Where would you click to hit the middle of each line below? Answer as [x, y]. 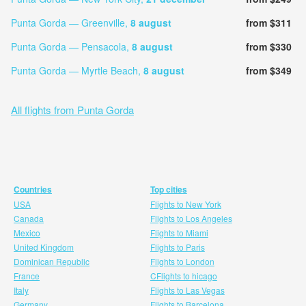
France [27, 275]
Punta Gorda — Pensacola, [71, 46]
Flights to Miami [179, 232]
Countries [33, 189]
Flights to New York [185, 204]
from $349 [268, 70]
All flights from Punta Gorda [72, 109]
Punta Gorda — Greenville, [70, 22]
